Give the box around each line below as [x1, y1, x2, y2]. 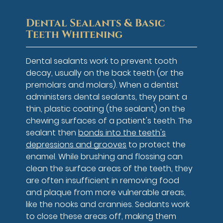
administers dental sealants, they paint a [26, 91, 188, 103]
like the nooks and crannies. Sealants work [26, 198, 190, 210]
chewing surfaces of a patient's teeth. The [26, 114, 193, 126]
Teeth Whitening [26, 27, 123, 42]
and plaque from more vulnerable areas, [26, 186, 186, 198]
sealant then [26, 126, 79, 138]
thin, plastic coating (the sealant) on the [26, 103, 186, 114]
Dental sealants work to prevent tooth [26, 55, 178, 67]
